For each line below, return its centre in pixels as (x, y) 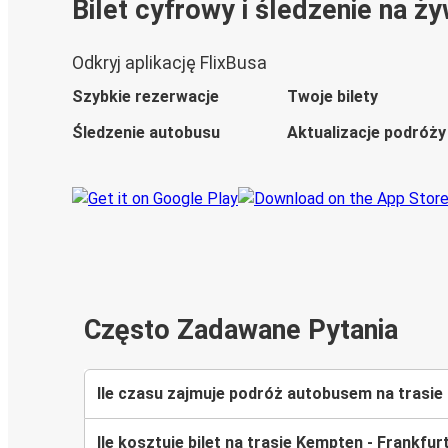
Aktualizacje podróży (366, 133)
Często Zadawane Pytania (241, 330)
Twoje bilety (332, 97)
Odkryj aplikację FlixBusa (169, 63)
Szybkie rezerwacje (145, 97)
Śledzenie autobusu (146, 133)
